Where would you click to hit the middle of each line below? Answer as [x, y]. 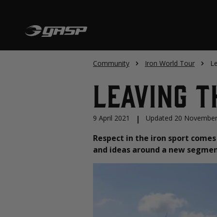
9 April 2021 [111, 118]
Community [111, 63]
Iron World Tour [170, 63]
